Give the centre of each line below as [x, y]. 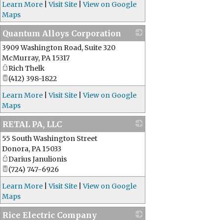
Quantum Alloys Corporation [62, 33]
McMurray [20, 58]
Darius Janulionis [38, 159]
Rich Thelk [27, 68]
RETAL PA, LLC [32, 124]
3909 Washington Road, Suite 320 [59, 48]
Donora [15, 149]
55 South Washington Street [50, 138]
